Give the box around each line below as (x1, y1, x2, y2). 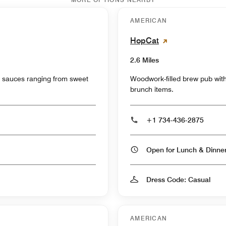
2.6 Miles (130, 55, 159, 64)
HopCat (130, 35, 159, 45)
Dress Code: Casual (146, 175, 210, 184)
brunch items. (130, 85, 174, 93)
